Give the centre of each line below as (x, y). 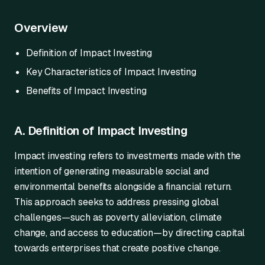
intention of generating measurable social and (112, 171)
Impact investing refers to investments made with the (128, 156)
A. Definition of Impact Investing (101, 131)
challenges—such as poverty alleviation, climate (118, 217)
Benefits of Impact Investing (89, 91)
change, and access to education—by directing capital (130, 233)
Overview (41, 28)
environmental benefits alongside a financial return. (123, 187)
